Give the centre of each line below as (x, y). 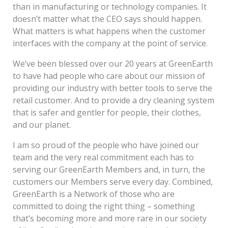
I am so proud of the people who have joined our (106, 145)
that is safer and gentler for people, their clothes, (107, 112)
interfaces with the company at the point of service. (110, 43)
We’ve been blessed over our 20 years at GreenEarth (112, 63)
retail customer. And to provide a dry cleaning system (113, 100)
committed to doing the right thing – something (104, 206)
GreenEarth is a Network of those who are (93, 194)
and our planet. (41, 124)
